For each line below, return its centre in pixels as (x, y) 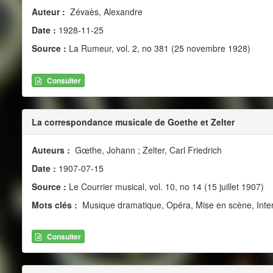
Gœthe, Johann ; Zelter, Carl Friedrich (147, 150)
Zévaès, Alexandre (105, 12)
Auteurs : (52, 150)
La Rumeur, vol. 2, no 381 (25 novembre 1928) (158, 48)
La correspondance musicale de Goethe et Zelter (133, 122)
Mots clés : (55, 204)
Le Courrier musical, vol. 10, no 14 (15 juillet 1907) (165, 186)
